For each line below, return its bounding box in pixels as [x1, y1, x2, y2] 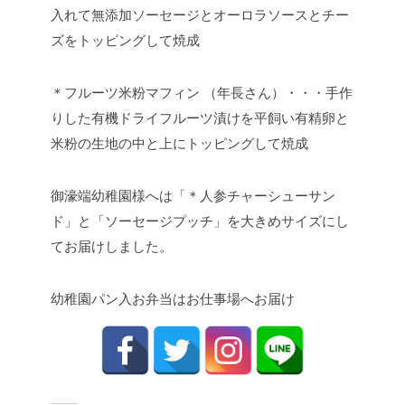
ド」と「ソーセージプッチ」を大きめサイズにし [51, 213, 349, 230]
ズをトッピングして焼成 [51, 33, 200, 49]
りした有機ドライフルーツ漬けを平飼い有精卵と [51, 110, 349, 127]
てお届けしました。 [51, 239, 173, 255]
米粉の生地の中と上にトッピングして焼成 [51, 136, 308, 152]
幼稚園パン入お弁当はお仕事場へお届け [51, 291, 295, 307]
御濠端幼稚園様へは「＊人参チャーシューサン [51, 188, 335, 204]
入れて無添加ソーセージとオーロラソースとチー [51, 7, 349, 24]
